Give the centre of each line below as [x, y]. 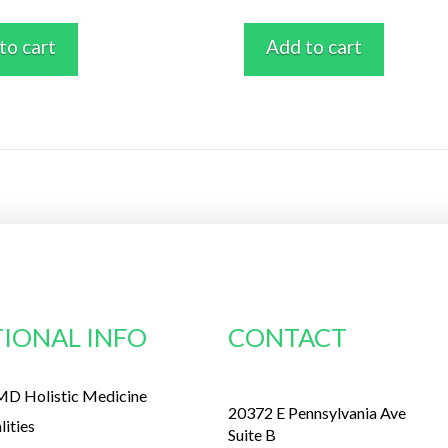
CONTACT [288, 336]
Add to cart [314, 46]
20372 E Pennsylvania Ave [317, 413]
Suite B [252, 435]
